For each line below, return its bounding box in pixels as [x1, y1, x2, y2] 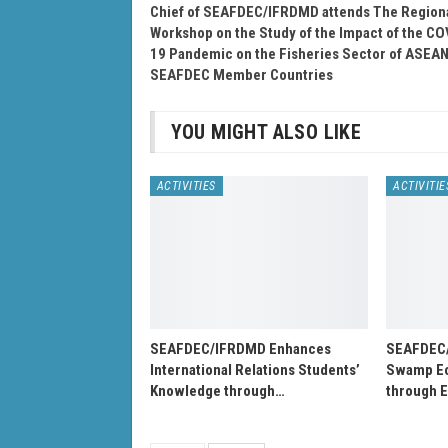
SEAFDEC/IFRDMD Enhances [149, 339, 331, 358]
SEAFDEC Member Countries [149, 65, 333, 84]
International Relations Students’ [149, 360, 360, 379]
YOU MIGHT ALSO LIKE [170, 119, 362, 144]
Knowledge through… [149, 381, 285, 400]
